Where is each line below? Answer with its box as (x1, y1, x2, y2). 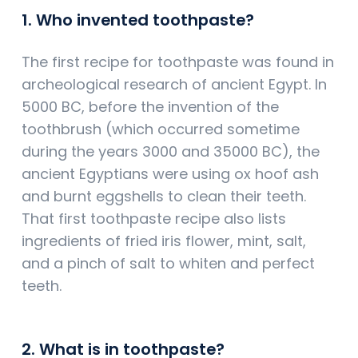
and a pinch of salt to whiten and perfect (22, 253, 315, 274)
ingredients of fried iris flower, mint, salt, (22, 231, 306, 252)
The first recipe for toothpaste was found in (22, 52, 334, 73)
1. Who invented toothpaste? (22, 9, 254, 32)
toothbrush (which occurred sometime (22, 119, 300, 140)
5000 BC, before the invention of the (22, 97, 279, 117)
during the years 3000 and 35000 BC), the (22, 141, 320, 162)
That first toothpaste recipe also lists (22, 209, 286, 229)
